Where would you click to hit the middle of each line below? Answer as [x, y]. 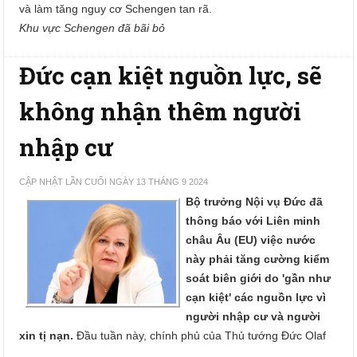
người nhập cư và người [253, 316]
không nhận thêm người [161, 111]
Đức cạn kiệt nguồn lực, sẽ [171, 75]
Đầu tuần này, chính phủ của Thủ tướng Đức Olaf [200, 335]
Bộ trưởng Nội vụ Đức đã [255, 202]
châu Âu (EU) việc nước [251, 240]
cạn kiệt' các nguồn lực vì [256, 297]
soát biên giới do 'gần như [259, 278]
